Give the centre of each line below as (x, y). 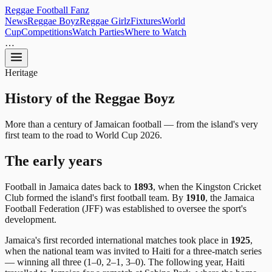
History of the (50, 98)
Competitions (47, 32)
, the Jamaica (230, 197)
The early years (53, 161)
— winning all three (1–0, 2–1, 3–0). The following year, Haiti (125, 262)
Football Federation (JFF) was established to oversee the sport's (126, 208)
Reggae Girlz (105, 21)
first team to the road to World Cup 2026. (83, 135)
